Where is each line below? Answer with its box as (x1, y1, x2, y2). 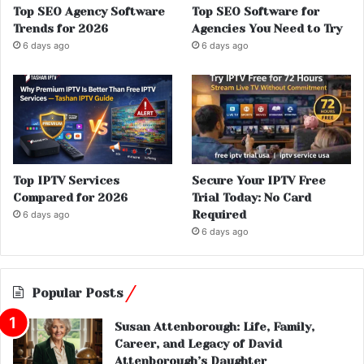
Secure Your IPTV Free (192, 173, 327, 187)
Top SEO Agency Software (13, 4, 165, 18)
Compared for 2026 (13, 190, 128, 204)
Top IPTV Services (13, 173, 119, 187)
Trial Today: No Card (192, 190, 312, 204)
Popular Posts (32, 285, 123, 301)
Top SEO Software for (192, 4, 320, 18)
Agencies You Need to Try (192, 21, 343, 35)
